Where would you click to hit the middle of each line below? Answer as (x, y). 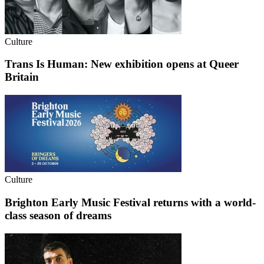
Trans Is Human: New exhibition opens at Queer (122, 64)
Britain (22, 77)
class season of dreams (58, 216)
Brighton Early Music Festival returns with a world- (130, 203)
